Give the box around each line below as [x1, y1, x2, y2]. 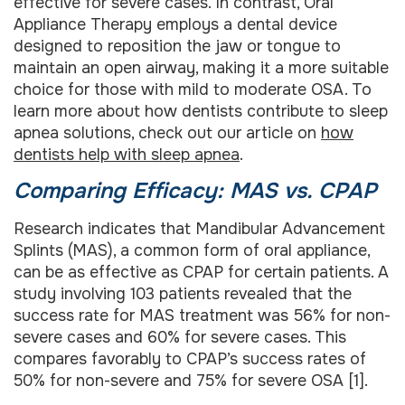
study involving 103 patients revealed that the [14, 284, 352, 305]
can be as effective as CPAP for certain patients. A [14, 262, 389, 283]
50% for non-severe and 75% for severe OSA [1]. [14, 371, 368, 391]
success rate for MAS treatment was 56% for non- [14, 306, 391, 326]
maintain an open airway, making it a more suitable [14, 58, 389, 78]
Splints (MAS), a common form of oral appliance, [14, 240, 370, 261]
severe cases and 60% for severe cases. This [14, 327, 346, 348]
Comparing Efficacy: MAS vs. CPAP [14, 177, 377, 205]
